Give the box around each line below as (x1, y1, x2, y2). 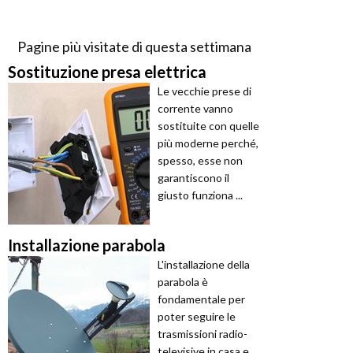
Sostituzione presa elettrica (8, 62, 206, 82)
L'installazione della (158, 258, 250, 272)
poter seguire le (158, 310, 236, 324)
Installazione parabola (8, 236, 165, 255)
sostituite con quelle (158, 119, 259, 133)
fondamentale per (158, 292, 245, 307)
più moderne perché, (158, 136, 258, 150)
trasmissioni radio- (158, 327, 247, 341)
